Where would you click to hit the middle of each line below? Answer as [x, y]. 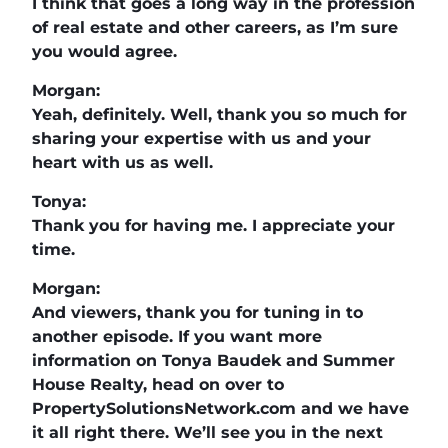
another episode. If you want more [177, 336]
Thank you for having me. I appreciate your [213, 225]
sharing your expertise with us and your [201, 138]
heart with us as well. [122, 162]
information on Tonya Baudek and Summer [213, 360]
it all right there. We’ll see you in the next [207, 432]
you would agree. [104, 51]
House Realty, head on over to [158, 384]
